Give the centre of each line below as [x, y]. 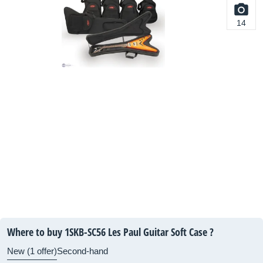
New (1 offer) [32, 251]
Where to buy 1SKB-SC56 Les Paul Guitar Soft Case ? [110, 232]
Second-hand [82, 251]
